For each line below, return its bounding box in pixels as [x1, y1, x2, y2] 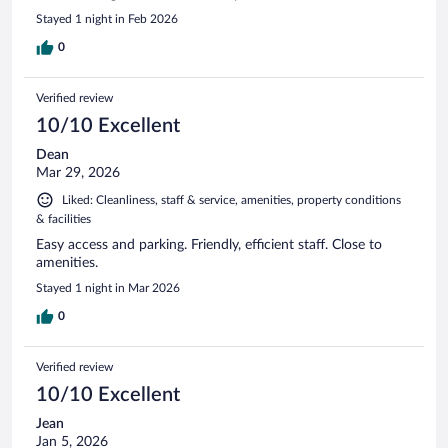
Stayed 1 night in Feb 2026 [36, 12, 178, 25]
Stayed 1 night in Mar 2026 [36, 281, 180, 294]
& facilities [36, 212, 91, 225]
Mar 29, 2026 [36, 165, 120, 180]
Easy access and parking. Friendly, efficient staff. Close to [36, 237, 382, 252]
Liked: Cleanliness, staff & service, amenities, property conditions [62, 193, 401, 206]
